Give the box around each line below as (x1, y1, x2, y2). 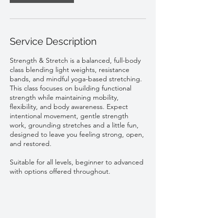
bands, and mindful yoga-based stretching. (10, 74, 142, 83)
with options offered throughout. (10, 167, 110, 176)
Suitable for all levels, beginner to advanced (10, 158, 144, 166)
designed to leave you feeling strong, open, (10, 130, 144, 139)
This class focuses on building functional (10, 84, 131, 92)
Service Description (10, 36, 97, 47)
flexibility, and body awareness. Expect (10, 102, 128, 111)
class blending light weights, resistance (10, 65, 129, 74)
